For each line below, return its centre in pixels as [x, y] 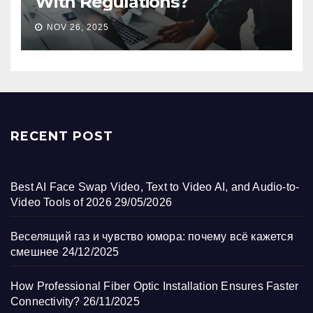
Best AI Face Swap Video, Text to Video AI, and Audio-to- [155, 187]
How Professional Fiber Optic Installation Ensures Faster [155, 286]
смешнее [35, 252]
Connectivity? [45, 301]
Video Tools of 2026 [61, 202]
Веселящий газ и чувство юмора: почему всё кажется [152, 236]
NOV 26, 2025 [78, 27]
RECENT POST [62, 136]
